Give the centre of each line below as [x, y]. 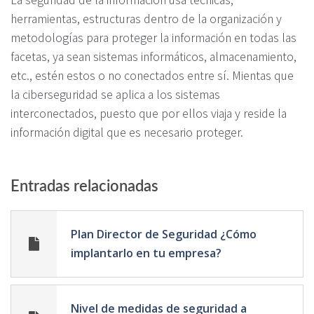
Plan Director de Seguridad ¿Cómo [164, 234]
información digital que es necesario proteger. [127, 131]
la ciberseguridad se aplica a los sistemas [115, 94]
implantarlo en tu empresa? [146, 253]
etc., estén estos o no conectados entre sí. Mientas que [152, 75]
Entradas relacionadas [84, 186]
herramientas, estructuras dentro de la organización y [146, 18]
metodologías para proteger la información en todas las [153, 37]
